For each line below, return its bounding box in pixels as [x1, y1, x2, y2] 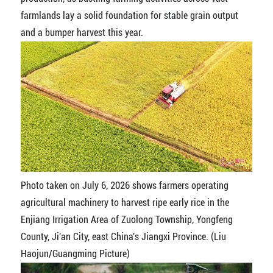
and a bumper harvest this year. [20, 27, 143, 38]
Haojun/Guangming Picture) [20, 248, 130, 260]
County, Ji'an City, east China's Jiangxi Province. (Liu [20, 231, 226, 243]
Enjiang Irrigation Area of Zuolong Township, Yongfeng [20, 214, 233, 226]
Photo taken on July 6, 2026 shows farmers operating [20, 180, 229, 192]
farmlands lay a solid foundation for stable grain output [20, 10, 238, 21]
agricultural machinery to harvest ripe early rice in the [20, 197, 229, 209]
